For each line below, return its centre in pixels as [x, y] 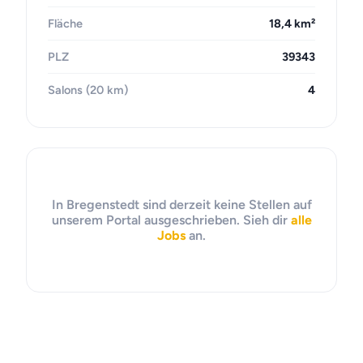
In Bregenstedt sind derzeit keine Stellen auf [181, 205]
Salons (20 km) [88, 90]
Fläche [65, 23]
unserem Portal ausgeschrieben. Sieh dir [171, 220]
